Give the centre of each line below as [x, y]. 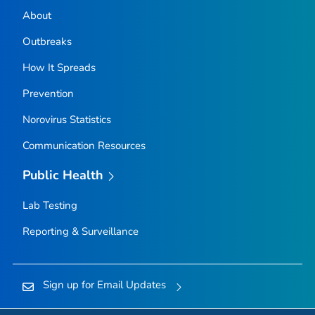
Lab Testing [50, 205]
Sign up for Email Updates [104, 284]
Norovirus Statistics [66, 120]
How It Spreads [59, 68]
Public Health [63, 175]
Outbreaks [47, 42]
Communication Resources [84, 146]
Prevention [48, 94]
